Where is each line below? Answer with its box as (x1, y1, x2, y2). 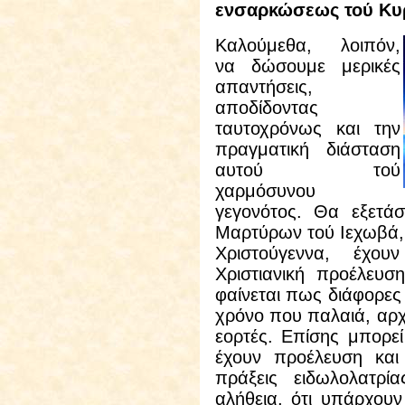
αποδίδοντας (214, 98, 318, 118)
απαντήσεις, (214, 77, 313, 97)
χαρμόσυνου (214, 181, 316, 201)
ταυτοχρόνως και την (214, 118, 400, 138)
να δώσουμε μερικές (214, 56, 400, 76)
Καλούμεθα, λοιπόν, (214, 35, 400, 55)
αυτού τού (214, 160, 400, 180)
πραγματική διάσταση (214, 139, 400, 159)
